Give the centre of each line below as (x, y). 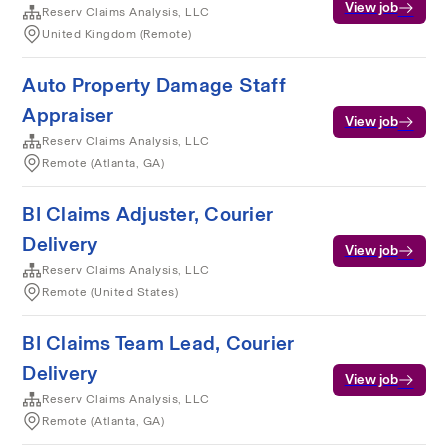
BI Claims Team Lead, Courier (158, 343)
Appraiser (68, 115)
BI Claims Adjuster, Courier (148, 214)
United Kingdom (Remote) (117, 34)
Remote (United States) (110, 292)
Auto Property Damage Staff (154, 85)
